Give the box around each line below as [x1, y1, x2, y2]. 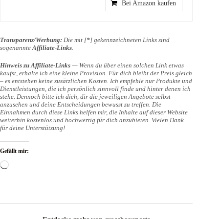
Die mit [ [62, 36, 87, 44]
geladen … [8, 169, 42, 177]
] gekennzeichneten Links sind [90, 36, 170, 44]
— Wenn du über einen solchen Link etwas [70, 61, 184, 69]
